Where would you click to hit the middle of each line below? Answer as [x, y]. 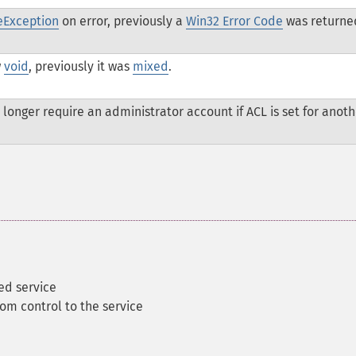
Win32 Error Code [234, 21]
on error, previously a [122, 21]
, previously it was [81, 66]
